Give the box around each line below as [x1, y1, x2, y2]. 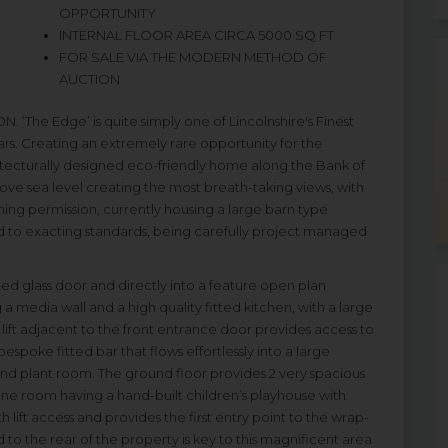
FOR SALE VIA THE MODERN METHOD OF [59, 49, 327, 65]
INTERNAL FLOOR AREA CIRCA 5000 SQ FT [59, 27, 334, 43]
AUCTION [59, 71, 120, 87]
